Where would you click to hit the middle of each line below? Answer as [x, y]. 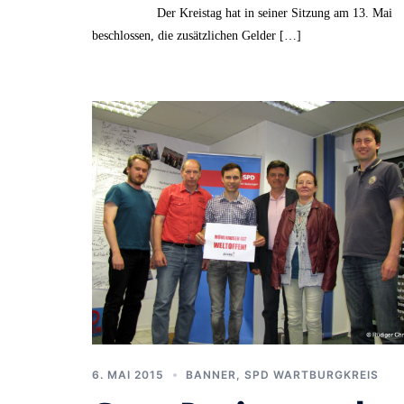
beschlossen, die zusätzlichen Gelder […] [197, 35]
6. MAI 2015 [128, 374]
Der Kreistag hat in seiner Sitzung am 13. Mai [242, 13]
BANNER [211, 374]
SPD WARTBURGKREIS [312, 374]
